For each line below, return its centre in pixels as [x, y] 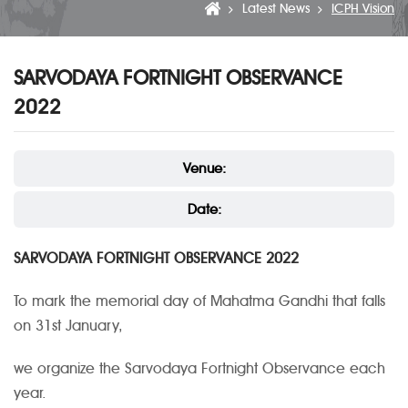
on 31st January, [68, 326]
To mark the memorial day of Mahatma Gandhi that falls [199, 301]
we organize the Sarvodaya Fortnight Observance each [199, 369]
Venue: [204, 169]
